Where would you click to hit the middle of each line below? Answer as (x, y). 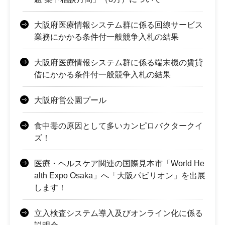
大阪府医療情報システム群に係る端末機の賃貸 (119, 63)
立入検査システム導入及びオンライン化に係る (119, 213)
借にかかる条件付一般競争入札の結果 (102, 75)
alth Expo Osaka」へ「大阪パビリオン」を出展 (120, 176)
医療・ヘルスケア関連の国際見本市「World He (119, 164)
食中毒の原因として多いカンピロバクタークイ (119, 126)
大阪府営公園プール (70, 100)
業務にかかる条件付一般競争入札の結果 (106, 37)
